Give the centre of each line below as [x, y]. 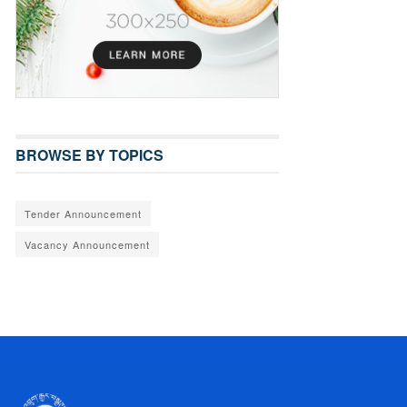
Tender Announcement [83, 213]
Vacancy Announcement [87, 244]
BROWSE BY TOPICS [89, 154]
